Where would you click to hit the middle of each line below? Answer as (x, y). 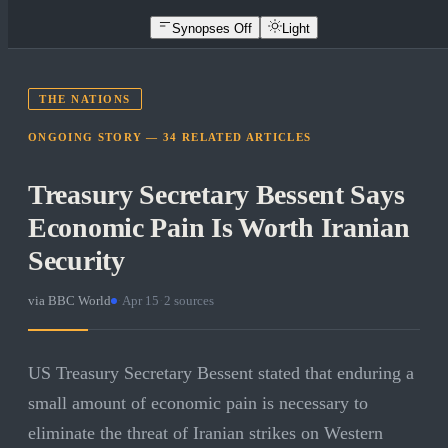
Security (76, 261)
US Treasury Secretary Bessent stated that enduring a (221, 373)
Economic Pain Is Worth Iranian (219, 228)
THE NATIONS (85, 99)
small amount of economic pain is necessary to (198, 403)
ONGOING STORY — (96, 137)
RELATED (211, 137)
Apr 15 (140, 301)
